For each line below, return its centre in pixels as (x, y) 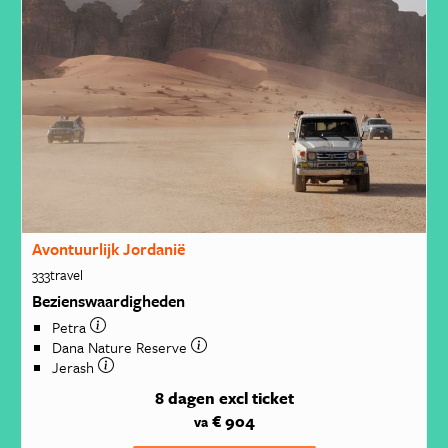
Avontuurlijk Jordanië (108, 249)
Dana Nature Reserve (121, 346)
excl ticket (256, 398)
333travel (57, 274)
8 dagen (184, 398)
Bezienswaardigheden (108, 300)
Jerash (74, 366)
